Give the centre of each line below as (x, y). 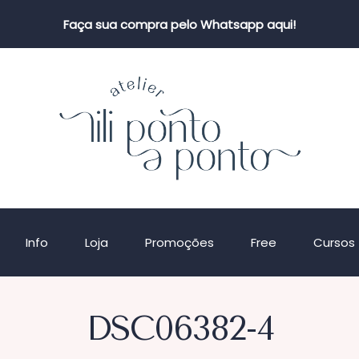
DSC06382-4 (179, 329)
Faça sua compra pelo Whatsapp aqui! (179, 24)
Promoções (179, 242)
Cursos (334, 242)
